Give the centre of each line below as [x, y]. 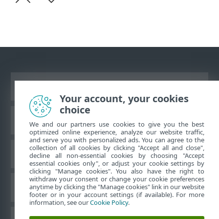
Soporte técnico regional [109, 187]
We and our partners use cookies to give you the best [117, 124]
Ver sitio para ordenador [109, 87]
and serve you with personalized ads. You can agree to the [117, 140]
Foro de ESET [109, 153]
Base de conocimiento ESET [109, 120]
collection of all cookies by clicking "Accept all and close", [117, 148]
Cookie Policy [109, 202]
